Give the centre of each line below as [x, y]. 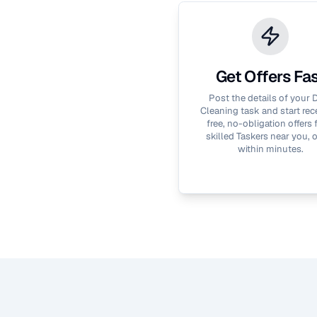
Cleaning [219, 111]
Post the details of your [260, 98]
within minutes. [270, 149]
